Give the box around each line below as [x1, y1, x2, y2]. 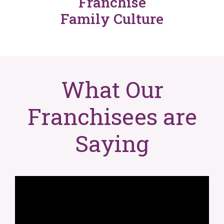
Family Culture [60, 9, 163, 28]
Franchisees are [27, 101, 197, 131]
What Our [60, 74, 163, 104]
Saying [75, 128, 149, 158]
